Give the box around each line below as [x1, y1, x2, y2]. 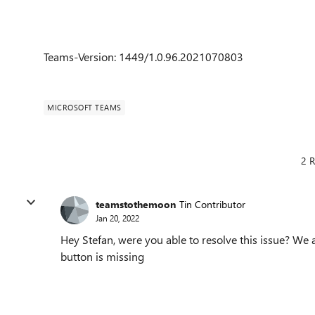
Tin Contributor [179, 197, 245, 211]
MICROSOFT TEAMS [47, 102, 122, 112]
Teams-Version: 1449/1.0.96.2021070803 [44, 49, 243, 64]
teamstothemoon [96, 197, 176, 211]
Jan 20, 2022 [96, 212, 139, 224]
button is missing [60, 249, 144, 264]
